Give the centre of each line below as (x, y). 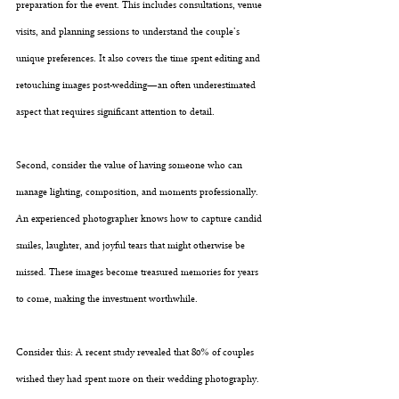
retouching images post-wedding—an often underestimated (137, 85)
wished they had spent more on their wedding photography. (139, 379)
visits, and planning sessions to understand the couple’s (129, 32)
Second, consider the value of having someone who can (130, 166)
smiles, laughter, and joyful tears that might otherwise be (132, 246)
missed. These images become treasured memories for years (138, 273)
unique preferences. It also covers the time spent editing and (139, 59)
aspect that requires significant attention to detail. (115, 112)
